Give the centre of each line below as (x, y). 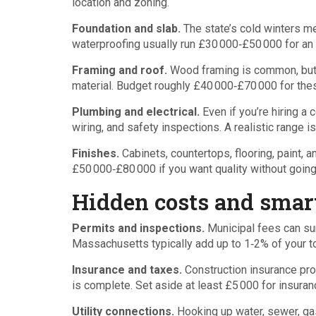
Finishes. (96, 153)
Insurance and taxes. (127, 270)
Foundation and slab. (126, 29)
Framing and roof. (120, 70)
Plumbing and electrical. (136, 112)
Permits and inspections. (138, 228)
